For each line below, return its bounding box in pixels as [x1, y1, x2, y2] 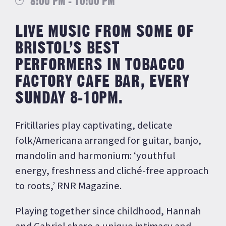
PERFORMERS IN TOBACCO [15, 57, 185, 74]
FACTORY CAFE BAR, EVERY [15, 74, 190, 90]
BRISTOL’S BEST [15, 40, 120, 57]
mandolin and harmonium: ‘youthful [15, 148, 176, 162]
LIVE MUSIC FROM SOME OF [15, 24, 194, 40]
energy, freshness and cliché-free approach [15, 163, 209, 177]
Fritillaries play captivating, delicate [15, 118, 173, 132]
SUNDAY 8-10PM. [15, 90, 123, 107]
